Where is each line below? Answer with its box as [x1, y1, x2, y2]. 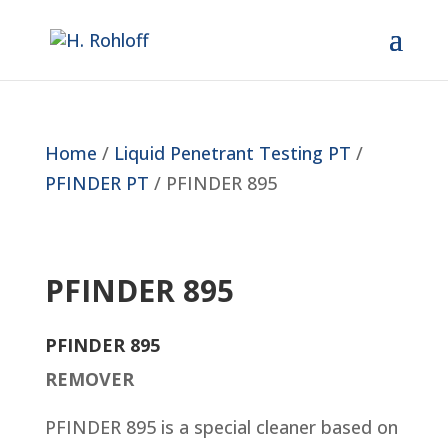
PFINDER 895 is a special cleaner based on [44, 415, 398, 439]
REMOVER [44, 367, 134, 391]
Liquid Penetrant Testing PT [113, 141, 351, 165]
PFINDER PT [44, 171, 149, 195]
